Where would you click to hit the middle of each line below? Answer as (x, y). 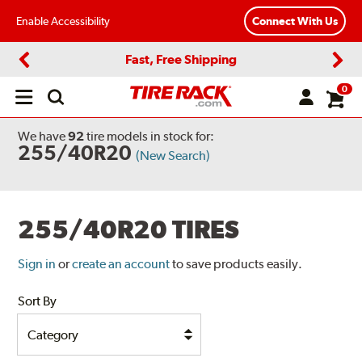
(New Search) (173, 156)
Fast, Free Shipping (181, 59)
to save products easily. (238, 264)
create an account (121, 264)
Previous (45, 73)
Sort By (38, 301)
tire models (118, 136)
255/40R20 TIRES (129, 229)
